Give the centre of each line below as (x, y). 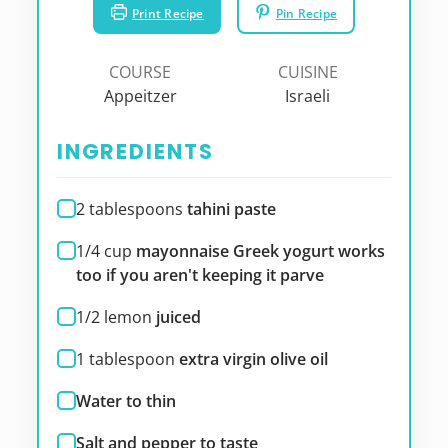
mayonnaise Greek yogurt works (260, 250)
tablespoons (135, 208)
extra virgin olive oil (253, 358)
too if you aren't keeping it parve (199, 274)
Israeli (308, 96)
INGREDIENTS (135, 152)
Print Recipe (167, 12)
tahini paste (231, 208)
